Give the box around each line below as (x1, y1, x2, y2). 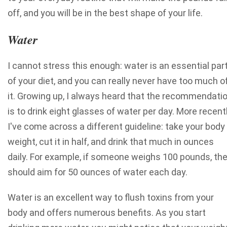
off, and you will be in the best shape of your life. (8, 8, 203, 19)
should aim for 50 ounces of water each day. (8, 167, 187, 178)
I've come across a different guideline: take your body (8, 121, 225, 132)
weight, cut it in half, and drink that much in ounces (8, 136, 214, 147)
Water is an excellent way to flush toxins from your (8, 192, 214, 203)
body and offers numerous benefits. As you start (8, 207, 206, 218)
